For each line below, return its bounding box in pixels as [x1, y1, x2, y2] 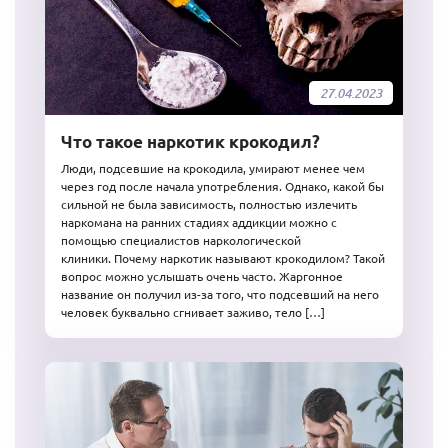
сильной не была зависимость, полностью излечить [61, 197, 357, 211]
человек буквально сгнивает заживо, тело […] [61, 305, 325, 319]
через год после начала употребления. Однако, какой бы [61, 179, 384, 193]
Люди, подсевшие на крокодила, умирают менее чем [61, 161, 365, 175]
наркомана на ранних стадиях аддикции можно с [61, 215, 337, 229]
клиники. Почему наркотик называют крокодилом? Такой [61, 251, 385, 265]
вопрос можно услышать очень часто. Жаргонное [61, 269, 343, 283]
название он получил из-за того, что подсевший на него [61, 287, 379, 301]
